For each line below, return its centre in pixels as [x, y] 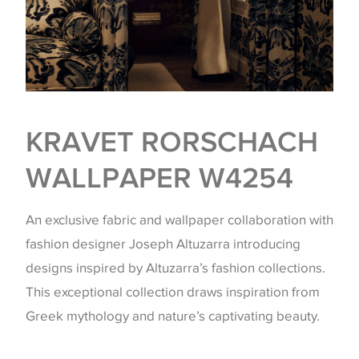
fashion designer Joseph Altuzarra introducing [163, 244]
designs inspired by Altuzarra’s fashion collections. [175, 268]
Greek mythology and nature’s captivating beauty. [173, 316]
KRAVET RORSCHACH [172, 141]
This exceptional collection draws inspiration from [173, 292]
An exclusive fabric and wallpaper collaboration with [179, 220]
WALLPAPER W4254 [159, 177]
